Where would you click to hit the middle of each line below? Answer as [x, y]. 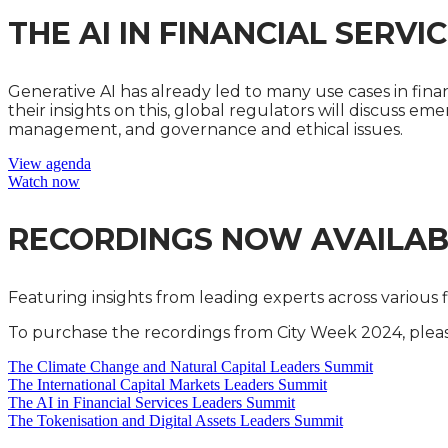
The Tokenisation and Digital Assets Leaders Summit [175, 420]
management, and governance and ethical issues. [205, 129]
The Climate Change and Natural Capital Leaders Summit [190, 366]
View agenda [49, 163]
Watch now [44, 181]
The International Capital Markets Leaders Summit [167, 384]
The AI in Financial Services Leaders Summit [151, 402]
